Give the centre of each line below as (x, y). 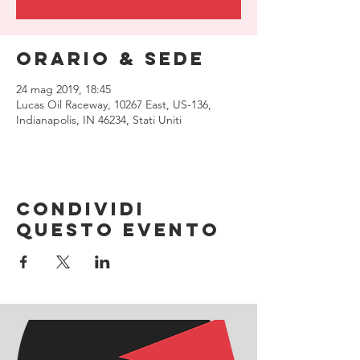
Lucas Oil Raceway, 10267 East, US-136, (114, 104)
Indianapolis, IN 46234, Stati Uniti (99, 120)
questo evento (118, 230)
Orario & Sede (110, 59)
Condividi (81, 209)
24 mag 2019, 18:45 (63, 89)
